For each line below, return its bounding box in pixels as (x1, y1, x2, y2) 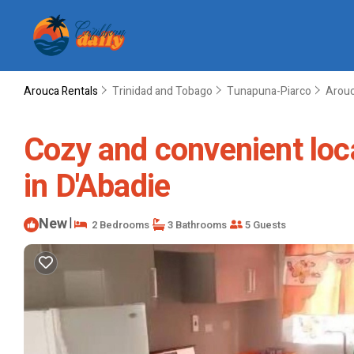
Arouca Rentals (24, 83, 100, 100)
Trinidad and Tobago (112, 83, 213, 100)
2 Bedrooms (87, 217, 149, 232)
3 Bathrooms (165, 217, 227, 232)
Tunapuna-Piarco (227, 83, 311, 100)
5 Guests (243, 217, 286, 232)
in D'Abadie (24, 163, 171, 210)
